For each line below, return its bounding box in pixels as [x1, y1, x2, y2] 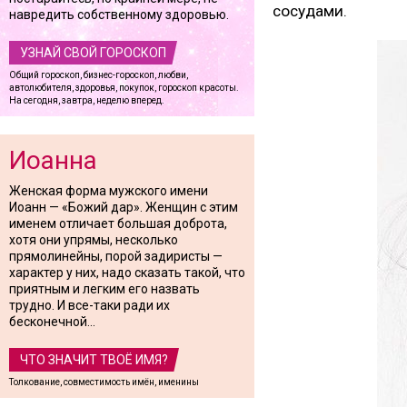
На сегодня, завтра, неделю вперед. [9, 95, 164, 105]
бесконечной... [9, 314, 95, 329]
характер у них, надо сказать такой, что [9, 265, 245, 280]
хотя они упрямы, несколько [9, 233, 178, 247]
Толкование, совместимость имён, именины [9, 377, 199, 387]
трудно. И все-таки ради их [9, 298, 170, 313]
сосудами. [273, 2, 347, 20]
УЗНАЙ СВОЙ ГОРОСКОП [20, 45, 166, 60]
